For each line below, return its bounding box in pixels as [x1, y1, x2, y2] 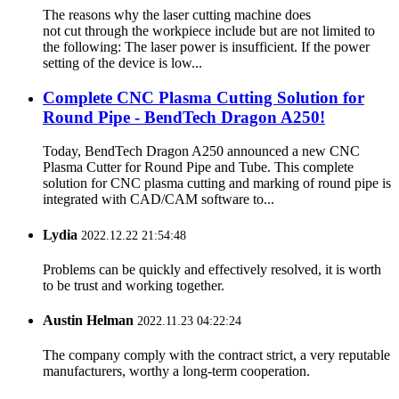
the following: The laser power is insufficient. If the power [43, 38, 370, 54]
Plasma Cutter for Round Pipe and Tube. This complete [43, 159, 354, 175]
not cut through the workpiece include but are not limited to [43, 22, 375, 38]
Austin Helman [43, 313, 134, 329]
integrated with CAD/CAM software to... [43, 191, 274, 208]
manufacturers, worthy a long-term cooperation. [43, 363, 310, 379]
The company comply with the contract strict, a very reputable [43, 347, 390, 363]
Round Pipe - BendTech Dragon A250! [43, 107, 325, 126]
